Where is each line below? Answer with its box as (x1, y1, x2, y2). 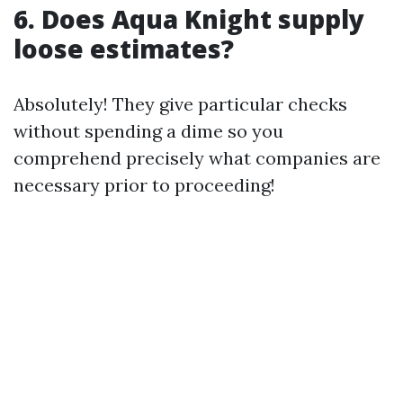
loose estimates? (13, 31, 234, 66)
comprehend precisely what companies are (13, 147, 381, 169)
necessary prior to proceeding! (13, 174, 275, 196)
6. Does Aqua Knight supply (13, 2, 364, 36)
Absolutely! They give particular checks (13, 93, 347, 115)
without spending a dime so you (13, 120, 283, 142)
